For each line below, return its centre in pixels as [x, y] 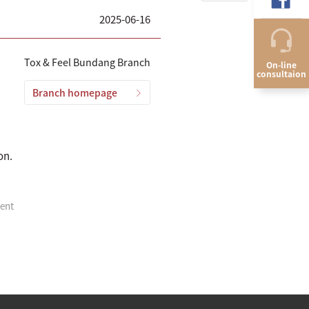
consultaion [281, 73]
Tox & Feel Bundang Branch [87, 62]
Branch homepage [75, 92]
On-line [281, 64]
